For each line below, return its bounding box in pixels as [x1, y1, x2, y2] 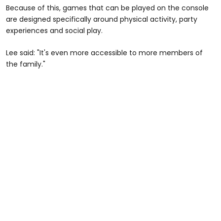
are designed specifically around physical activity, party [6, 14, 197, 24]
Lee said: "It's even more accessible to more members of [6, 47, 203, 58]
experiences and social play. [6, 25, 103, 36]
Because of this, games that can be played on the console [6, 2, 209, 13]
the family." [6, 59, 45, 69]
